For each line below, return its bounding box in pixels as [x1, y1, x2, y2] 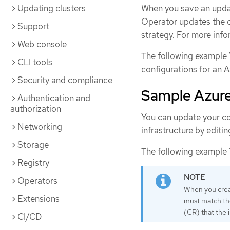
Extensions [17, 193, 60, 204]
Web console [17, 39, 67, 50]
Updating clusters [17, 3, 86, 14]
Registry [17, 157, 49, 168]
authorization [10, 103, 61, 114]
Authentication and [17, 92, 90, 104]
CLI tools [17, 56, 52, 68]
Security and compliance [17, 74, 112, 86]
